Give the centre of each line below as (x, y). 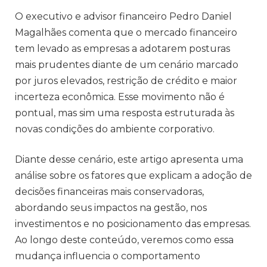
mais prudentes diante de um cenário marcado (127, 64)
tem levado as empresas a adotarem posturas (122, 48)
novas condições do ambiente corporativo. (115, 129)
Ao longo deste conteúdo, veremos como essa (124, 240)
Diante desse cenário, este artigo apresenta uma (129, 160)
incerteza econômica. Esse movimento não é (120, 97)
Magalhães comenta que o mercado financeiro (126, 32)
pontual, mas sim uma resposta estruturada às (125, 113)
